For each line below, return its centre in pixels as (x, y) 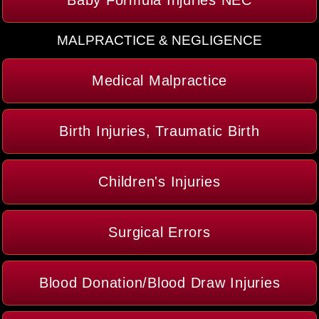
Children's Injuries (159, 182)
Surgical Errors (159, 232)
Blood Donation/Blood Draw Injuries (159, 283)
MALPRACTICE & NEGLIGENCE (159, 41)
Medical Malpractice (159, 81)
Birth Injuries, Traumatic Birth (159, 131)
